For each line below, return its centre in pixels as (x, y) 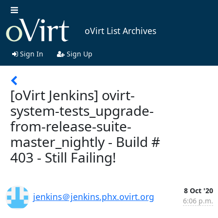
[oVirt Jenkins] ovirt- (73, 95)
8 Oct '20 (198, 190)
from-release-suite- (71, 126)
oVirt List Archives (120, 31)
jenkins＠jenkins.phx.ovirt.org (93, 196)
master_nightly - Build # (85, 141)
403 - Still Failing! (63, 157)
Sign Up (78, 54)
